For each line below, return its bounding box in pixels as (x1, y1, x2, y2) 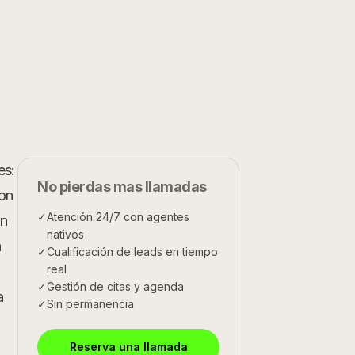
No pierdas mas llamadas (37, 178, 207, 195)
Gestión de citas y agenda (47, 280, 184, 293)
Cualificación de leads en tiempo (47, 245, 218, 258)
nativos (47, 227, 84, 241)
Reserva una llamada (69, 340, 188, 353)
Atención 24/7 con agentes (47, 210, 189, 223)
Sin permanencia (47, 297, 134, 311)
